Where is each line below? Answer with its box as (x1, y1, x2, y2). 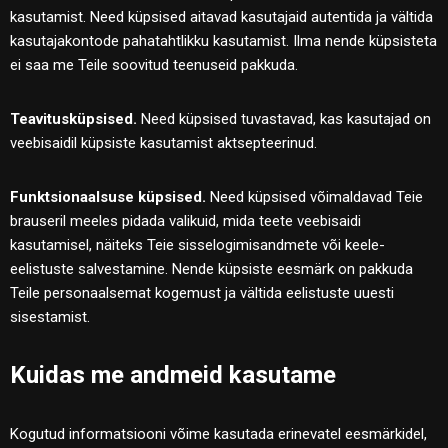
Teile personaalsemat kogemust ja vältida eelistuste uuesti (10, 283, 394, 302)
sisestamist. (10, 307, 90, 326)
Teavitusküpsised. (10, 109, 137, 128)
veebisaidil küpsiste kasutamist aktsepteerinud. (10, 133, 317, 152)
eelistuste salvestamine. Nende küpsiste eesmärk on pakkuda (10, 259, 413, 278)
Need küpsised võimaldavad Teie (206, 187, 423, 206)
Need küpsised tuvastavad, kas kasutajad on (137, 109, 431, 128)
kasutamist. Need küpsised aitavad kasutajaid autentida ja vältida (10, 7, 433, 26)
